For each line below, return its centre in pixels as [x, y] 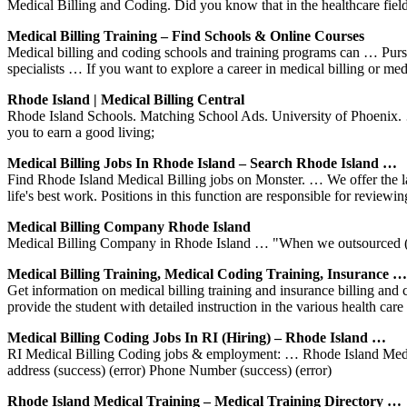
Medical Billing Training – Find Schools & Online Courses [186, 35]
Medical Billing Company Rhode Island [129, 226]
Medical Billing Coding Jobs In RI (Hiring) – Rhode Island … [197, 337]
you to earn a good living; [81, 132]
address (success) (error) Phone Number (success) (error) [169, 370]
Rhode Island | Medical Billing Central [126, 99]
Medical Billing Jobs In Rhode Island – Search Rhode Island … [202, 163]
